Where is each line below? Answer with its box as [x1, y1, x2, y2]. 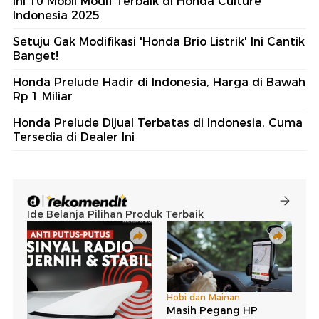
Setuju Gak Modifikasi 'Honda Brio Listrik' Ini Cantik [13, 35, 305, 49]
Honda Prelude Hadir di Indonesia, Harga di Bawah [13, 75, 305, 90]
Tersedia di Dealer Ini [13, 130, 135, 145]
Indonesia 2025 [13, 9, 100, 23]
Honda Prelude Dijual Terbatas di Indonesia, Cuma [13, 116, 303, 130]
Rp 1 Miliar [13, 90, 73, 104]
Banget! [13, 49, 58, 63]
